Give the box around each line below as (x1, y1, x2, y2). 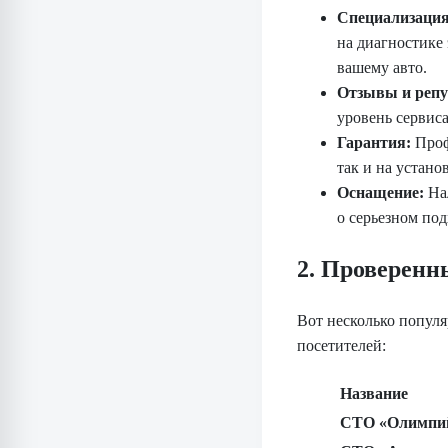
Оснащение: (337, 184, 424, 202)
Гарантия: (337, 134, 411, 152)
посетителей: (297, 337, 386, 355)
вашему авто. (337, 59, 427, 77)
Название (340, 385, 408, 403)
